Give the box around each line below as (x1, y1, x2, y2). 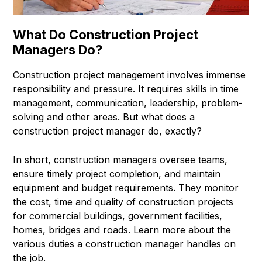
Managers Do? (13, 42, 102, 57)
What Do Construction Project (13, 26, 198, 42)
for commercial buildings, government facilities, (13, 209, 222, 222)
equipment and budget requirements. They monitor (13, 181, 239, 194)
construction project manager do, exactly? (13, 125, 202, 137)
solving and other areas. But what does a (13, 111, 195, 123)
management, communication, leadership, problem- (13, 96, 243, 109)
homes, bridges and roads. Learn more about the (13, 223, 231, 236)
